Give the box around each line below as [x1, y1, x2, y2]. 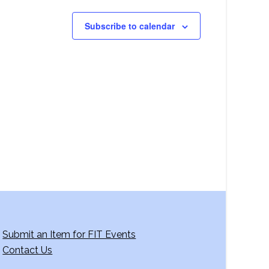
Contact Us [2, 244, 53, 256]
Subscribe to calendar [85, 20, 175, 32]
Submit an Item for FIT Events [2, 229, 136, 240]
